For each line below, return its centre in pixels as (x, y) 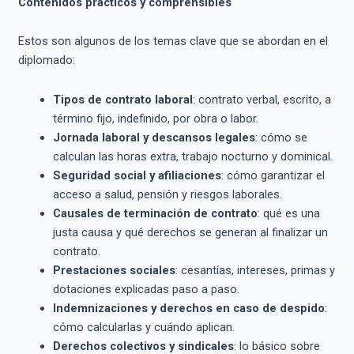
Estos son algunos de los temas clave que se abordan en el (173, 41)
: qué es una (288, 213)
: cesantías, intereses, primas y (255, 270)
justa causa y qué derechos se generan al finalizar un (190, 232)
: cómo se (281, 137)
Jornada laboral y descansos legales (154, 137)
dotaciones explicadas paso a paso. (146, 289)
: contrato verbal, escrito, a (262, 99)
